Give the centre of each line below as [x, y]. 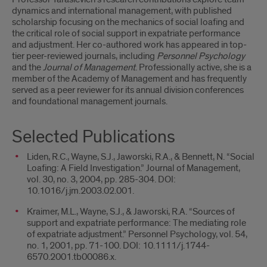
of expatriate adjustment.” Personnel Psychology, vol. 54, [137, 234]
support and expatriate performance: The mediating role [136, 223]
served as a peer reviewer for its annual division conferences [128, 90]
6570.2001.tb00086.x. [72, 257]
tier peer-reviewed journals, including [84, 56]
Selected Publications [94, 137]
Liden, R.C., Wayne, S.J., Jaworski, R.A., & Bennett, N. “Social [141, 157]
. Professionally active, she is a [193, 67]
